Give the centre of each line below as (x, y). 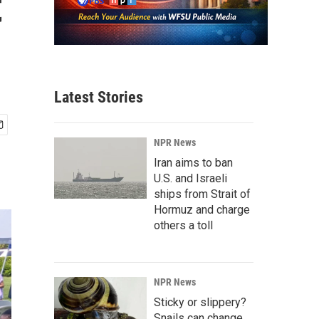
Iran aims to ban (193, 163)
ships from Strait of (202, 194)
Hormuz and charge (202, 210)
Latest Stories (99, 98)
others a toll (183, 226)
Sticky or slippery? (200, 303)
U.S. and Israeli (190, 179)
